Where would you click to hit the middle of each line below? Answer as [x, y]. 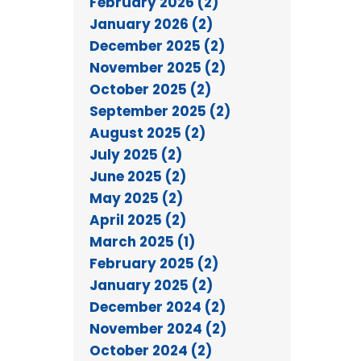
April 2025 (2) [138, 220]
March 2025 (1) [142, 241]
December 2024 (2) [158, 307]
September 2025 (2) [160, 111]
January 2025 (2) [151, 285]
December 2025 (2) [157, 46]
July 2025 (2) [136, 154]
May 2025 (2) [136, 198]
